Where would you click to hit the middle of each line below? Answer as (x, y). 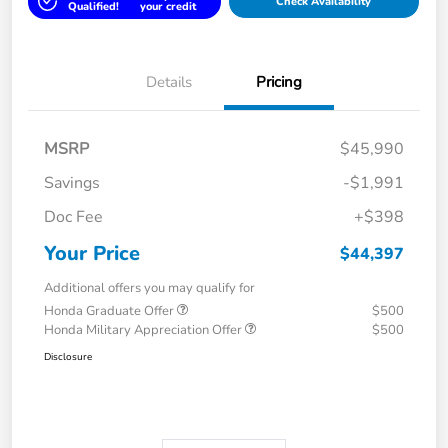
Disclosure (68, 356)
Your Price (92, 253)
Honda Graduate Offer (110, 310)
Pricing (279, 81)
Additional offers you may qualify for (149, 287)
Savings (72, 182)
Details (169, 81)
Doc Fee (73, 216)
